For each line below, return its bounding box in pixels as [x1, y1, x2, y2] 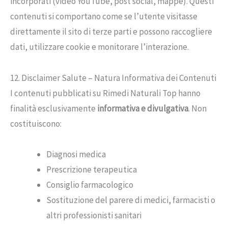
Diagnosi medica [46, 149, 106, 160]
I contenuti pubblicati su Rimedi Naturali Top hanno [10, 87, 201, 99]
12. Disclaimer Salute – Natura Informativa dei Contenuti [10, 72, 216, 83]
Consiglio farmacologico [46, 179, 133, 191]
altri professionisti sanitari [46, 210, 141, 221]
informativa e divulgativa [97, 102, 188, 114]
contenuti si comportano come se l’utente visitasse [10, 11, 197, 22]
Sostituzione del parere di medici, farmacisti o [46, 194, 215, 206]
